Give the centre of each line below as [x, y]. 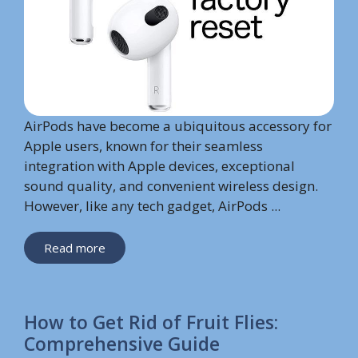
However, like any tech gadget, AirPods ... [152, 206]
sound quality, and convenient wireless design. [171, 186]
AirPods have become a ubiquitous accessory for [178, 126]
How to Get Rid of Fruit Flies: [151, 322]
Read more [75, 248]
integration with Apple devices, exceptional [159, 166]
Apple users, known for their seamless [143, 146]
